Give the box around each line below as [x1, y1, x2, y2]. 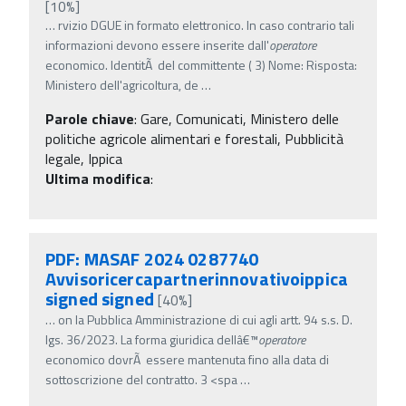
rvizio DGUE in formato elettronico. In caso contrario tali [58, 14, 354, 34]
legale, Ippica [45, 147, 122, 169]
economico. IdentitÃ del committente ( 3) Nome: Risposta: [45, 54, 357, 74]
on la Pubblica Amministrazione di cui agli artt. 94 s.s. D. [58, 309, 353, 329]
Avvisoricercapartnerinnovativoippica [45, 264, 349, 293]
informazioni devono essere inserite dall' [45, 34, 269, 54]
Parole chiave [45, 107, 134, 130]
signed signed [45, 284, 154, 313]
